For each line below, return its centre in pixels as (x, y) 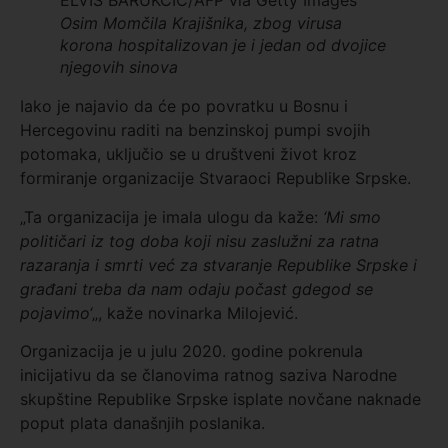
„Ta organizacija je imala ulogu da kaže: (171, 216)
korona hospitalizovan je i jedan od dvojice (223, 45)
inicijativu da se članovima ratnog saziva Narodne (208, 375)
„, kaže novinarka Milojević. (195, 312)
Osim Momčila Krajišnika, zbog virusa (201, 23)
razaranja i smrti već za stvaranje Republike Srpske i (218, 264)
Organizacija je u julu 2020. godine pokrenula (191, 351)
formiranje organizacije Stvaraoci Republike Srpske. (215, 178)
